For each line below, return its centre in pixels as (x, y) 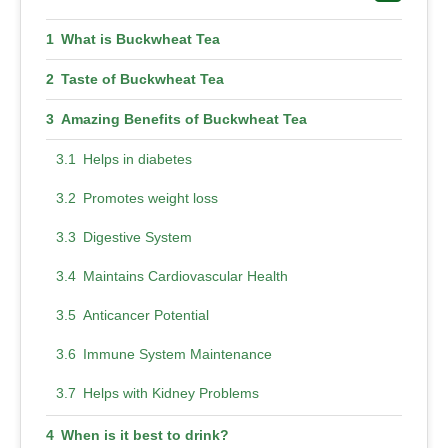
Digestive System (137, 236)
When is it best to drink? (144, 434)
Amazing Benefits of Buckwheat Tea (183, 118)
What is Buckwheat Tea (140, 38)
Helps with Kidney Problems (170, 392)
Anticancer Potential (145, 314)
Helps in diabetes (137, 158)
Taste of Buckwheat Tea (142, 78)
